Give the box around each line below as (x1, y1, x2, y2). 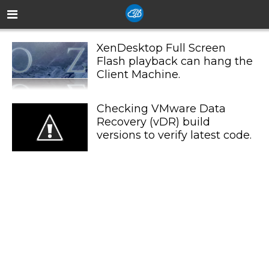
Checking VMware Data (96, 102, 226, 116)
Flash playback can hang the (96, 55, 253, 68)
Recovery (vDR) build (96, 115, 210, 129)
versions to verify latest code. (96, 128, 252, 142)
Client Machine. (96, 68, 180, 81)
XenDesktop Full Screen (96, 41, 226, 55)
